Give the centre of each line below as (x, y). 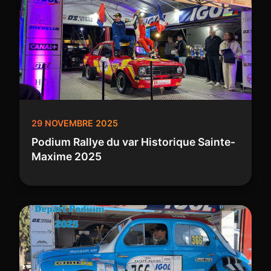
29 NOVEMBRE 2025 (75, 123)
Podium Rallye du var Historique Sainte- (133, 142)
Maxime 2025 (67, 156)
